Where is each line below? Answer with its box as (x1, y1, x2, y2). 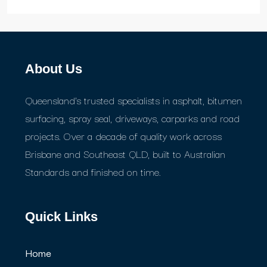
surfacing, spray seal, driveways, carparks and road (25, 109, 240, 126)
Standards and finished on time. (25, 163, 161, 179)
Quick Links (25, 209, 98, 224)
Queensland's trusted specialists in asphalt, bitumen (25, 91, 242, 108)
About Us (25, 61, 82, 76)
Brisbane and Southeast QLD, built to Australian (25, 145, 225, 162)
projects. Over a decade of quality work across (25, 127, 222, 144)
